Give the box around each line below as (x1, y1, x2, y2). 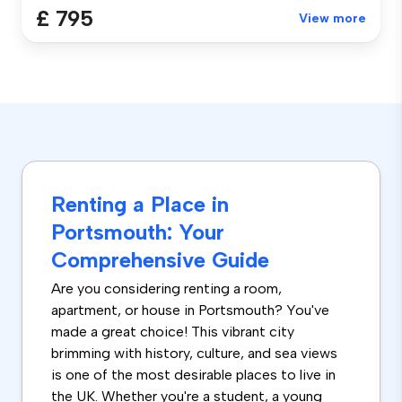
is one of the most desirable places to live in (51, 366, 336, 384)
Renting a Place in (51, 191, 229, 218)
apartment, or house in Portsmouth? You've (51, 301, 329, 319)
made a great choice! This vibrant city (51, 323, 294, 341)
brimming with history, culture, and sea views (51, 345, 337, 363)
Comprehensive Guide (51, 247, 269, 274)
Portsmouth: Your (51, 219, 224, 246)
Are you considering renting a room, (51, 280, 282, 298)
